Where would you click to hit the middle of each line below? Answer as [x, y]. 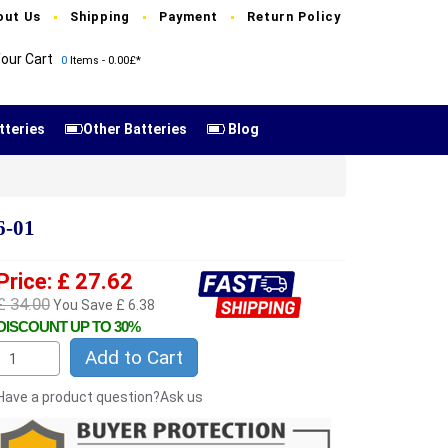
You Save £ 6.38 [102, 305]
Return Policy [294, 16]
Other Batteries [135, 129]
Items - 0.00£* [104, 60]
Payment [188, 16]
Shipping [100, 16]
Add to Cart [134, 357]
